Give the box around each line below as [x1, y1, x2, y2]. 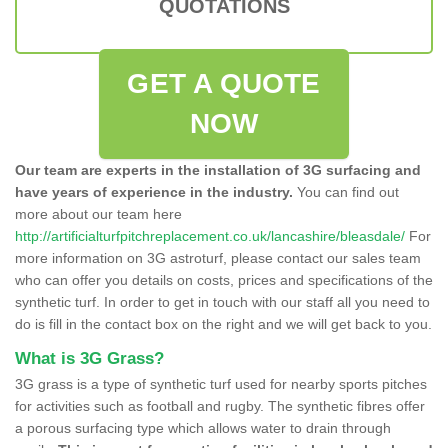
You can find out [293, 183, 399, 200]
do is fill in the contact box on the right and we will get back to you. [15, 315, 432, 332]
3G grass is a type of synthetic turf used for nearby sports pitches [15, 375, 427, 392]
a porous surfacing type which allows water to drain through [15, 419, 391, 436]
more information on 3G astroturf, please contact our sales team [15, 249, 421, 266]
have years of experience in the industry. [15, 183, 293, 200]
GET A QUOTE [127, 67, 321, 99]
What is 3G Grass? [15, 348, 164, 368]
